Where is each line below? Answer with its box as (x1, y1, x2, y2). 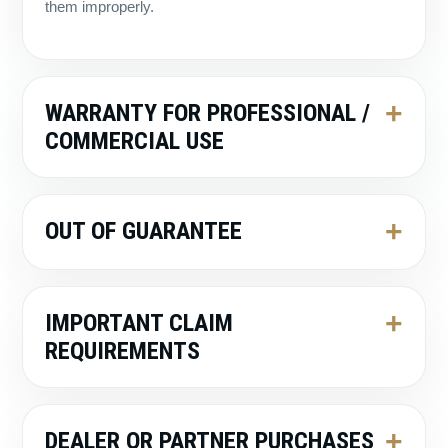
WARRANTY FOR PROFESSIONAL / (45, 99, 370, 128)
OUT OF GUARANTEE (45, 217, 242, 246)
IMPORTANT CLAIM (45, 309, 233, 338)
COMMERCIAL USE (45, 127, 224, 156)
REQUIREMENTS (45, 337, 200, 366)
